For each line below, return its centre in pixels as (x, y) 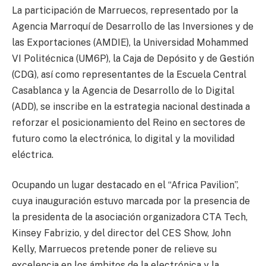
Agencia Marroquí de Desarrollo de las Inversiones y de (133, 26)
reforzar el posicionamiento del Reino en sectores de (129, 122)
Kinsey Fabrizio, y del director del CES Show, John (121, 233)
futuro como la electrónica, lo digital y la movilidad (123, 138)
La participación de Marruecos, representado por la (125, 10)
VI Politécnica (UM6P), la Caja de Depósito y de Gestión (133, 58)
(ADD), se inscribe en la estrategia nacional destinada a (131, 106)
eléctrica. (33, 154)
